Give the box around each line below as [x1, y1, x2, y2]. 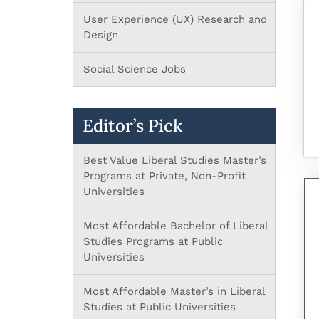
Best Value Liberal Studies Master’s [83, 153, 266, 167]
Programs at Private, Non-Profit [83, 169, 246, 182]
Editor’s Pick [83, 114, 182, 137]
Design [83, 28, 118, 41]
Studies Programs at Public [83, 234, 223, 248]
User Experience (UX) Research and [83, 12, 267, 26]
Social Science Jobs [83, 62, 186, 75]
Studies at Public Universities [83, 300, 236, 313]
